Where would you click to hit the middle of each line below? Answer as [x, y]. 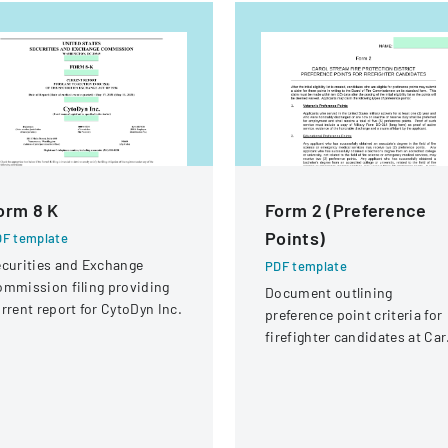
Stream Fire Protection [338, 358]
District [289, 380]
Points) [295, 238]
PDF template [306, 266]
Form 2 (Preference [346, 210]
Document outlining [329, 292]
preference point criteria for [354, 314]
